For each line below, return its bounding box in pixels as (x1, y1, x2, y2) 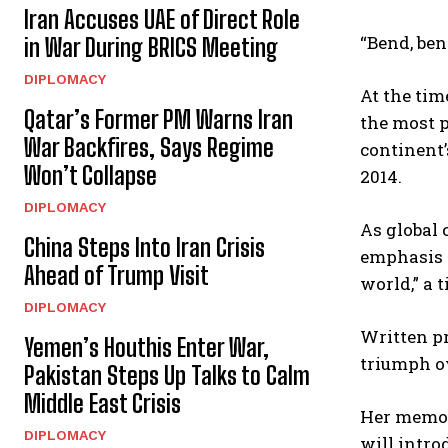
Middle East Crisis (24, 389, 181, 418)
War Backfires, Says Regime (24, 133, 274, 162)
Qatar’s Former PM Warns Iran (24, 105, 293, 134)
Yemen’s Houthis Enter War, (24, 333, 269, 362)
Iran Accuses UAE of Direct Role (24, 5, 300, 34)
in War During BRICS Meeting (24, 33, 278, 62)
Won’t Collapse (24, 161, 157, 190)
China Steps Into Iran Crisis (24, 233, 265, 262)
